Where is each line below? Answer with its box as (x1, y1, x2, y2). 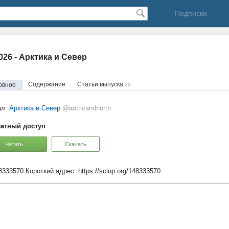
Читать (5, 141, 23, 147)
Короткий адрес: (24, 167, 78, 175)
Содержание (28, 81, 65, 88)
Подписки (174, 9, 207, 17)
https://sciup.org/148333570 (78, 167, 161, 175)
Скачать (65, 141, 86, 147)
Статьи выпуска (77, 81, 125, 88)
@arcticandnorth (62, 104, 111, 112)
